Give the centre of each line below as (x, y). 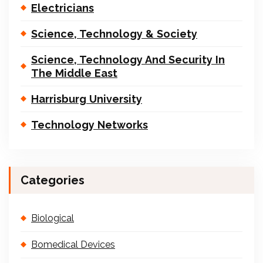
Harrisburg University (87, 99)
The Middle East (74, 73)
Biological (53, 218)
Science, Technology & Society (114, 33)
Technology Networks (90, 124)
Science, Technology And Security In (128, 59)
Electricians (63, 8)
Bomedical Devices (73, 244)
